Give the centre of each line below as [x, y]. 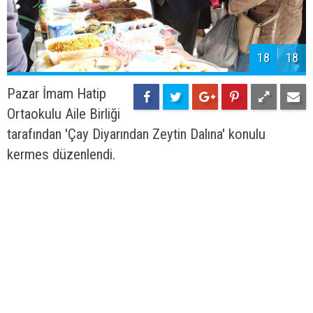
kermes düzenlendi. [61, 155]
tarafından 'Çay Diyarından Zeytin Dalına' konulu [136, 134]
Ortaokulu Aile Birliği [64, 114]
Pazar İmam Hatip [57, 94]
